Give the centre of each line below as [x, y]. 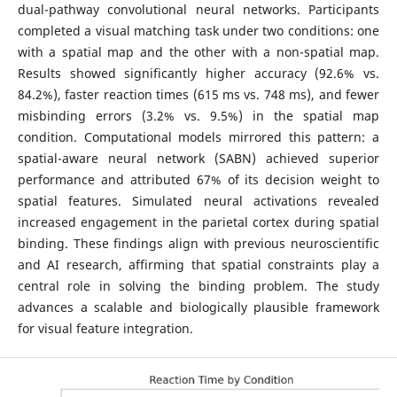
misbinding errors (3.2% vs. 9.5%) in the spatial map [198, 115]
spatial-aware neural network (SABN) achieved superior [198, 158]
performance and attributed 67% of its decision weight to [198, 179]
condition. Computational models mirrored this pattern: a [198, 136]
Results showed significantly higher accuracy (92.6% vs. [198, 73]
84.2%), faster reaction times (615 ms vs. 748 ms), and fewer [198, 94]
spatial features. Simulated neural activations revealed [198, 200]
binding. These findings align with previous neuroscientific [198, 243]
